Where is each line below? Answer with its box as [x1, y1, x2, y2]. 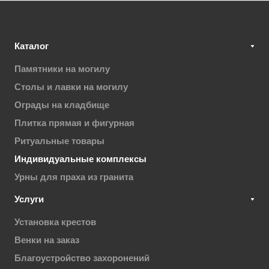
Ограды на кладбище [14, 100, 109, 110]
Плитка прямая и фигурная [14, 118, 134, 128]
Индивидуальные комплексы [14, 154, 147, 165]
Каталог [14, 41, 49, 52]
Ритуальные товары [14, 136, 104, 147]
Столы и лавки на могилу [14, 82, 128, 92]
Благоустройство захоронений [14, 253, 150, 264]
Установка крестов [14, 217, 96, 228]
